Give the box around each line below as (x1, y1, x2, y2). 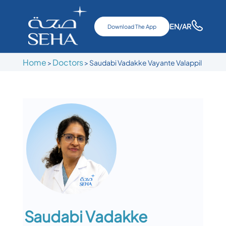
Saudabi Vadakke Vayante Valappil (89, 58, 202, 67)
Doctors (52, 56, 83, 68)
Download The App (107, 23, 157, 30)
